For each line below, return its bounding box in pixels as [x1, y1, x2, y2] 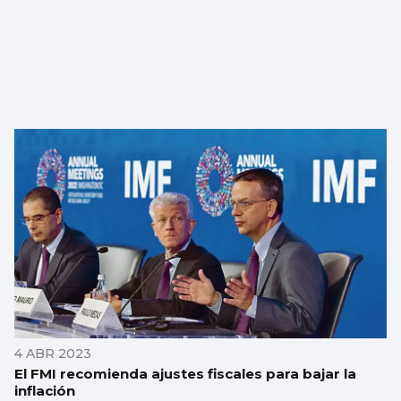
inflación [14, 381, 75, 399]
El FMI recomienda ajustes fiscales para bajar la [14, 364, 356, 382]
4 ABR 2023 [14, 345, 91, 362]
